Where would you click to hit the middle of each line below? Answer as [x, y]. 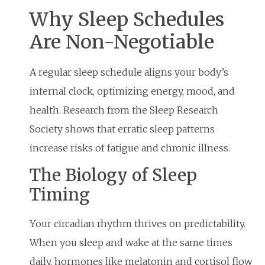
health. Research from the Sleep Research [124, 110]
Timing [59, 195]
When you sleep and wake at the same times [131, 243]
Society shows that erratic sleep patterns [122, 129]
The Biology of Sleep [113, 175]
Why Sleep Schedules [127, 19]
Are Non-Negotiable [122, 42]
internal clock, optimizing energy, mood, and [132, 91]
